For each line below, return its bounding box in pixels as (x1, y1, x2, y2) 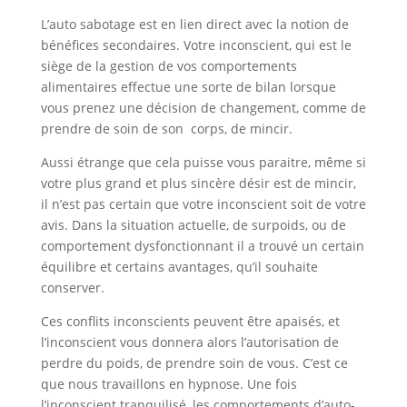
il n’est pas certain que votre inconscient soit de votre (40, 194, 366, 213)
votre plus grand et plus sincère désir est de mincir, (40, 174, 356, 192)
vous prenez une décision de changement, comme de (40, 98, 366, 116)
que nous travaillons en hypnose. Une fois (40, 374, 297, 392)
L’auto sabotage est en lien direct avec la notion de (40, 15, 349, 33)
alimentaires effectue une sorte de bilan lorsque (40, 77, 336, 95)
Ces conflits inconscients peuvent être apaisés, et (40, 312, 340, 330)
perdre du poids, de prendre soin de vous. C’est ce (40, 353, 348, 372)
